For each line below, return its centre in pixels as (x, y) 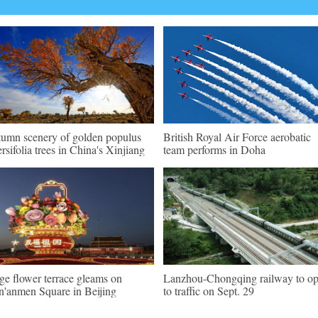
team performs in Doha (214, 149)
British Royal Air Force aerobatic (237, 137)
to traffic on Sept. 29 (209, 291)
